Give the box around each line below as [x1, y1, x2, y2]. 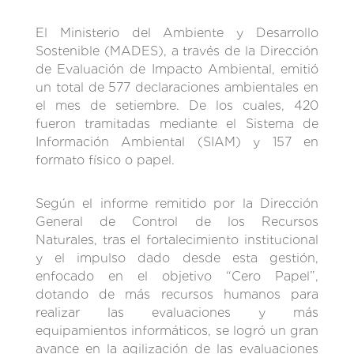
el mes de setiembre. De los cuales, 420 [35, 97, 319, 113]
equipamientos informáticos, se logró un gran [35, 322, 319, 338]
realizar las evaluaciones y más [35, 304, 319, 320]
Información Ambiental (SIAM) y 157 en [35, 134, 319, 149]
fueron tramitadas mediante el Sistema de [35, 115, 319, 131]
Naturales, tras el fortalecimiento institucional [35, 232, 319, 247]
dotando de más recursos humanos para [35, 286, 319, 302]
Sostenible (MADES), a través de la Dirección [35, 43, 319, 58]
